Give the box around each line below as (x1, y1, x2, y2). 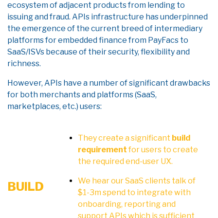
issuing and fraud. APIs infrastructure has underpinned (7, 12, 208, 21)
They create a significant (78, 133, 170, 143)
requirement (78, 145, 127, 154)
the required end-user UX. (78, 157, 176, 166)
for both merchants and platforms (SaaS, (7, 90, 157, 99)
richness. (7, 59, 44, 68)
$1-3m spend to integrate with (78, 188, 191, 197)
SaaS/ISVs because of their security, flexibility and (7, 47, 190, 56)
